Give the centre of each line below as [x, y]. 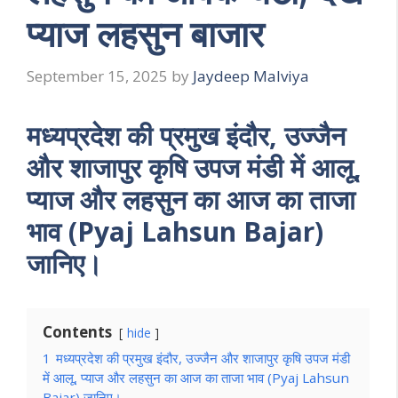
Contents [77, 331]
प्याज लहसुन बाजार [145, 34]
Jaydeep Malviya [251, 76]
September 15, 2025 [97, 76]
